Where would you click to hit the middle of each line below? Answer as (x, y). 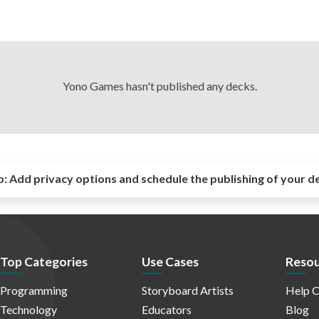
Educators (167, 310)
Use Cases (170, 262)
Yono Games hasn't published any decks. (159, 86)
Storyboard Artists (188, 291)
